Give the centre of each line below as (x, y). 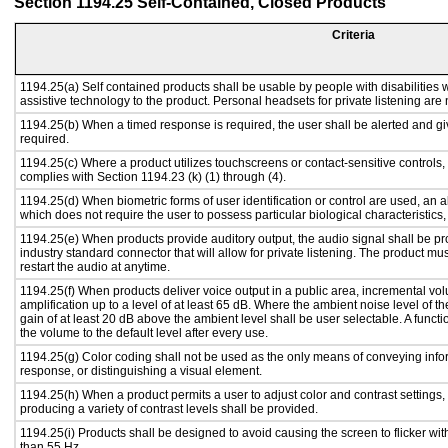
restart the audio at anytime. (95, 267)
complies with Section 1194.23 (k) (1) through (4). (153, 177)
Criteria (353, 35)
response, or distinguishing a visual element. (141, 371)
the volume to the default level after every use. (144, 333)
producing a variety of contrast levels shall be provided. (169, 409)
